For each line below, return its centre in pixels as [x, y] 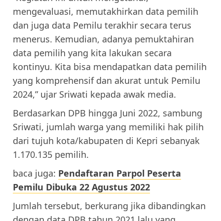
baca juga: [36, 173]
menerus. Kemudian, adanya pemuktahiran [103, 39]
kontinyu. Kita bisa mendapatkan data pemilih [110, 66]
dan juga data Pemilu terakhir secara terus [102, 25]
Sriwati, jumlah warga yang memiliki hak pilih [108, 127]
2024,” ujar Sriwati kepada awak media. [94, 94]
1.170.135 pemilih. [51, 154]
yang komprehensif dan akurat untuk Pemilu [107, 80]
